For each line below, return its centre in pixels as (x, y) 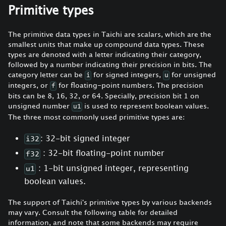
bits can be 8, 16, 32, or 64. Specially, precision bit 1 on (104, 96)
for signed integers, (127, 74)
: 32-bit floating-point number (103, 153)
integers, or (29, 85)
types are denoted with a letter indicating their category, (105, 54)
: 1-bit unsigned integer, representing (112, 168)
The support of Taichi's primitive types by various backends (110, 202)
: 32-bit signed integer (86, 138)
